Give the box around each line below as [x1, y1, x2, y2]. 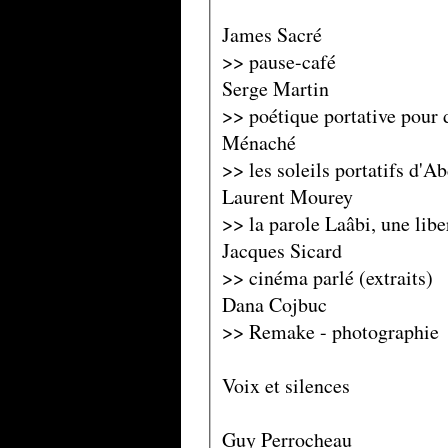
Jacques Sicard [221, 236, 342, 264]
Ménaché [221, 128, 296, 156]
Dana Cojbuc [221, 290, 327, 318]
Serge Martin [221, 74, 329, 102]
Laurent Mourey [221, 182, 353, 210]
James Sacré [221, 20, 322, 48]
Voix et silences [221, 371, 350, 399]
